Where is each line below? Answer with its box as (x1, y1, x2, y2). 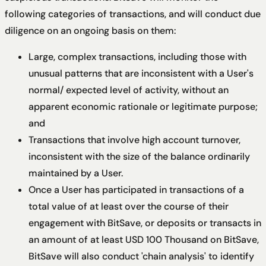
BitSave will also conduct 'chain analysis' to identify (28, 250, 254, 263)
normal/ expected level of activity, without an (28, 84, 229, 97)
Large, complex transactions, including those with (28, 50, 246, 64)
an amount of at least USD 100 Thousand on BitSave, (28, 233, 259, 246)
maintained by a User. (28, 167, 123, 180)
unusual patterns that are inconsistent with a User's (28, 67, 254, 80)
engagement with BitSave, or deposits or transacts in (28, 217, 261, 230)
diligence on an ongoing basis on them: (5, 24, 176, 37)
